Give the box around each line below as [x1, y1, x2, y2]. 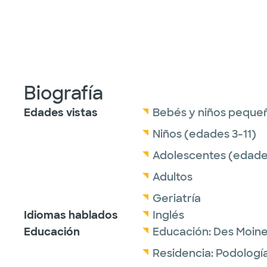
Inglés [153, 208, 184, 222]
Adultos [153, 170, 193, 184]
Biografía [24, 82, 103, 105]
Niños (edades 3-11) [153, 127, 256, 141]
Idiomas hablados [24, 208, 118, 222]
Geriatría [153, 191, 201, 206]
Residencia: [153, 246, 216, 260]
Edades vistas [24, 105, 98, 120]
